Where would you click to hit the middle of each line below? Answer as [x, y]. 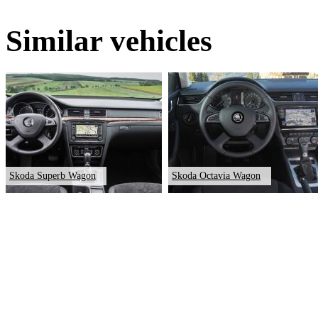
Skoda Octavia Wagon [216, 176]
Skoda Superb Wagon [53, 176]
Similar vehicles [109, 41]
